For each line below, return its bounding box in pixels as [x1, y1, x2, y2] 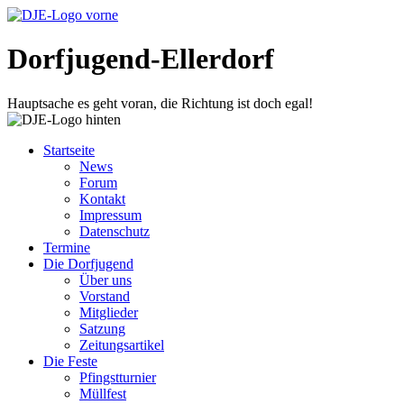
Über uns [79, 271, 132, 288]
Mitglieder [79, 304, 138, 320]
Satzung [79, 320, 125, 336]
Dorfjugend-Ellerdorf [7, 42, 274, 76]
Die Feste [43, 353, 97, 369]
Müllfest [79, 385, 126, 401]
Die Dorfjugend [43, 255, 133, 271]
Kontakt [79, 190, 125, 207]
